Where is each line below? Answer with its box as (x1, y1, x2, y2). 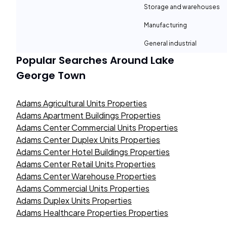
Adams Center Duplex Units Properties (16, 134, 160, 145)
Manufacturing (144, 21, 187, 29)
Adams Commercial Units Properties (16, 183, 149, 194)
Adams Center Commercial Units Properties (16, 122, 178, 133)
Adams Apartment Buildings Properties (16, 110, 161, 121)
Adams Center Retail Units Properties (16, 159, 156, 169)
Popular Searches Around (16, 53, 150, 67)
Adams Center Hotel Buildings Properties (16, 146, 170, 157)
